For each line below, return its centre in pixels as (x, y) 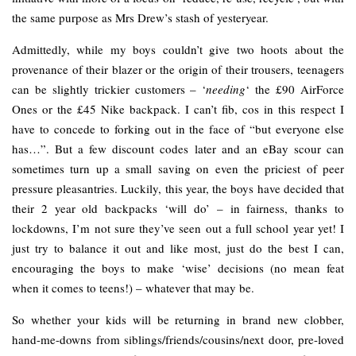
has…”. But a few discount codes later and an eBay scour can (178, 149)
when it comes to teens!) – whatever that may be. (133, 288)
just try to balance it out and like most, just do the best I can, (178, 248)
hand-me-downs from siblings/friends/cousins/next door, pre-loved (178, 340)
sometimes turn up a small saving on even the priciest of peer (178, 169)
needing (226, 89)
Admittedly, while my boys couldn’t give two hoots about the (178, 50)
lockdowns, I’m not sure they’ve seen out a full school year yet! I (178, 228)
